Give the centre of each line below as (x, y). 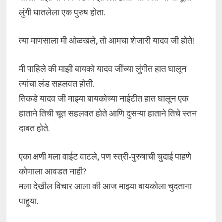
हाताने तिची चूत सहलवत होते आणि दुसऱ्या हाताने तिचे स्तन (108, 113)
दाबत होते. (34, 128)
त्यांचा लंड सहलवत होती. (56, 83)
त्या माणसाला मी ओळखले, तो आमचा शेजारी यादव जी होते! (107, 40)
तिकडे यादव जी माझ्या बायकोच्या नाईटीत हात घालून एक (103, 98)
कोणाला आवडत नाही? (52, 171)
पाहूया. (28, 201)
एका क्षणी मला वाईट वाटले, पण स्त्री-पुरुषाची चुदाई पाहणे (105, 156)
